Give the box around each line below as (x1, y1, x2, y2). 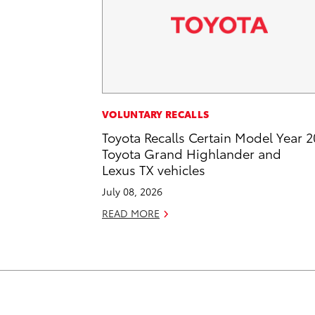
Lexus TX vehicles (102, 160, 205, 179)
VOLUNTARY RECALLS (102, 107, 210, 122)
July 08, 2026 (102, 184, 162, 199)
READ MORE (102, 206, 160, 221)
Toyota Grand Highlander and (102, 144, 281, 162)
